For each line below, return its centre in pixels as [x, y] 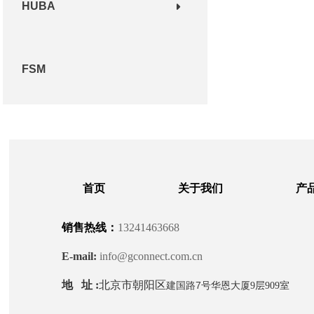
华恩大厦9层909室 [251, 285]
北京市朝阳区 [133, 285]
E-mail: [81, 256]
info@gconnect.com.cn [158, 256]
